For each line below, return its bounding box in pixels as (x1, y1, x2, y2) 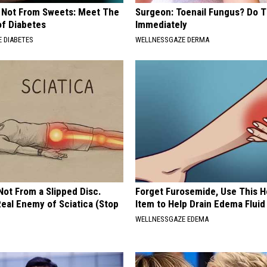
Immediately (135, 18, 188, 30)
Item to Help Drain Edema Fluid (135, 197, 266, 210)
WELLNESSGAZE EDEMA (135, 214, 209, 223)
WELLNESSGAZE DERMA (135, 35, 210, 44)
